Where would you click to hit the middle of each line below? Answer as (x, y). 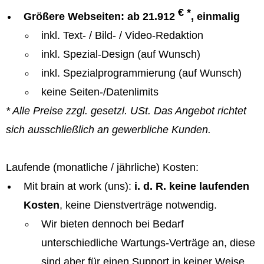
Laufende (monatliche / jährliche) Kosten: (102, 167)
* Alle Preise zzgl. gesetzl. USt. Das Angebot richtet (126, 111)
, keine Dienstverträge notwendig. (138, 205)
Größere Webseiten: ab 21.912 (101, 16)
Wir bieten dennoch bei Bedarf (113, 224)
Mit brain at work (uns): (79, 186)
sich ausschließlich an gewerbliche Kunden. (108, 130)
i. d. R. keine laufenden (192, 186)
